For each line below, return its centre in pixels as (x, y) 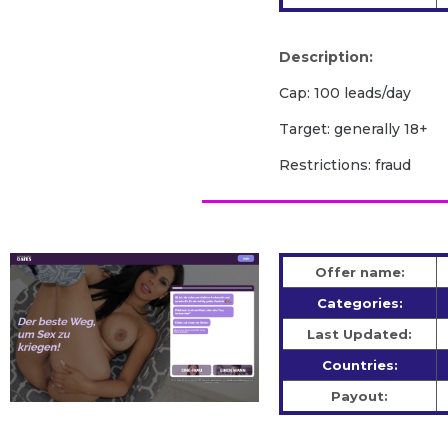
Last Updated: (360, 334)
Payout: (360, 396)
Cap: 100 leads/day (345, 93)
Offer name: (359, 272)
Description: (326, 57)
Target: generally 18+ (354, 129)
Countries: (359, 365)
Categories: (359, 303)
